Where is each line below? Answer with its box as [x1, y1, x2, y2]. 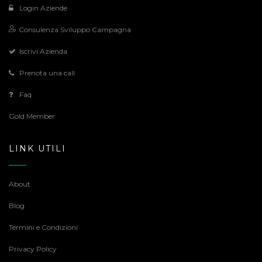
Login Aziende [19, 4, 67, 12]
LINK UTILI [9, 143, 66, 154]
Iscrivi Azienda [19, 47, 67, 56]
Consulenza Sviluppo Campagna [19, 25, 131, 34]
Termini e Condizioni [9, 223, 78, 232]
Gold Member [9, 112, 55, 120]
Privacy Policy [9, 244, 57, 253]
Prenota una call [19, 68, 75, 77]
